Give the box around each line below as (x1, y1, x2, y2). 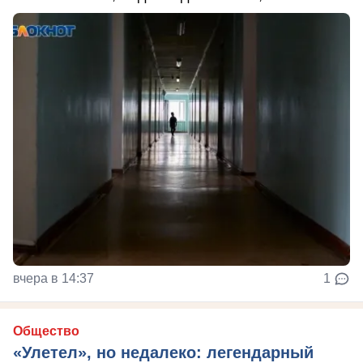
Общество (13, 323, 79, 338)
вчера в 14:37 (13, 271, 94, 285)
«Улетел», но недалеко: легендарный (13, 343, 314, 361)
